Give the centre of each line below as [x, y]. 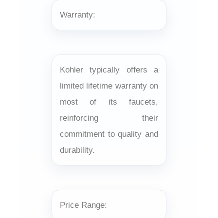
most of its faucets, [109, 102]
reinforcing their [109, 118]
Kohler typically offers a [109, 70]
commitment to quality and [109, 134]
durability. [77, 150]
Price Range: [83, 205]
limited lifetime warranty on [109, 86]
